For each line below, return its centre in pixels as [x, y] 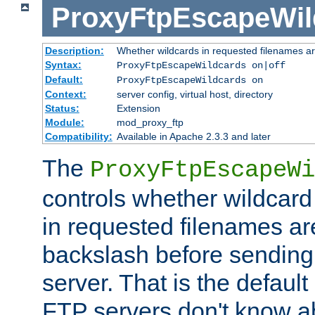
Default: [64, 79]
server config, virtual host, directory [194, 94]
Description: [74, 50]
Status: [62, 108]
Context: [65, 94]
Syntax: [63, 64]
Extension [138, 108]
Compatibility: [78, 136]
